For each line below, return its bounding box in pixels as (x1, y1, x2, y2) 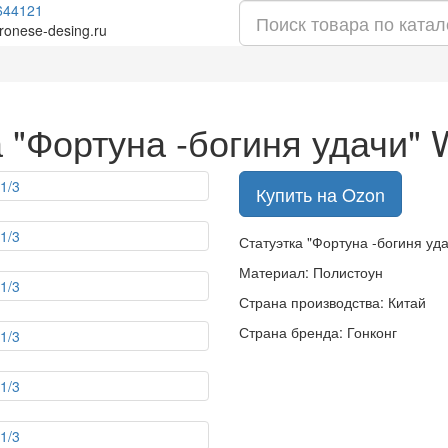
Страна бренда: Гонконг (239, 322, 397, 342)
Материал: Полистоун (239, 262, 383, 282)
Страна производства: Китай (239, 292, 426, 312)
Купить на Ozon (256, 181, 385, 207)
